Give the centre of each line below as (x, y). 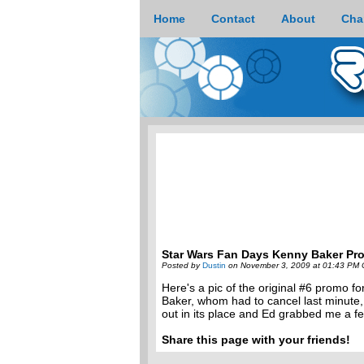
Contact (233, 19)
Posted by (181, 265)
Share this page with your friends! (256, 340)
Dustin (214, 265)
